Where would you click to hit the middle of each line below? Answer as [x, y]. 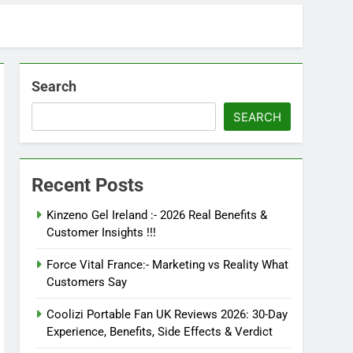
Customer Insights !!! [102, 232]
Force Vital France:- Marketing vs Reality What [168, 265]
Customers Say [87, 282]
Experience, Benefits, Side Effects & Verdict [160, 332]
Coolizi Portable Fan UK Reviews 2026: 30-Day [167, 314]
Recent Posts [88, 185]
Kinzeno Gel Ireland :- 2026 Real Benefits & [157, 215]
